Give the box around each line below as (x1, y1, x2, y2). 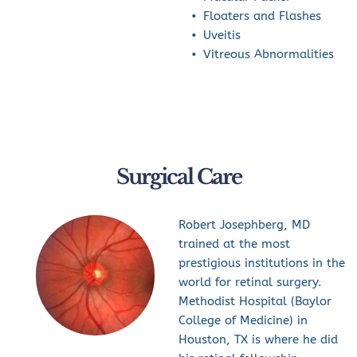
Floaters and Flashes (203, 8, 321, 23)
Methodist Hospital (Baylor (178, 293, 331, 308)
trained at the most (178, 236, 290, 251)
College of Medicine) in (178, 312, 308, 328)
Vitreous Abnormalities (203, 46, 334, 61)
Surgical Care (116, 163, 241, 190)
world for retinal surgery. (178, 274, 322, 289)
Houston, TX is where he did (178, 331, 338, 347)
